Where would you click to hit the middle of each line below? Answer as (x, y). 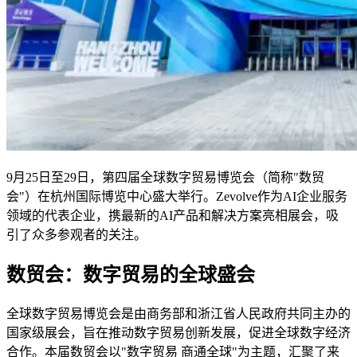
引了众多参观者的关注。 (76, 234)
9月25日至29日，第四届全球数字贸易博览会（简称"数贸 (165, 177)
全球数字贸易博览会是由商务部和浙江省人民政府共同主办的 (178, 313)
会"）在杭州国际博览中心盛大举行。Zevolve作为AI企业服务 (177, 196)
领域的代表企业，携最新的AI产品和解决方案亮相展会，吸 (173, 215)
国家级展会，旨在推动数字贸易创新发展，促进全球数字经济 (178, 332)
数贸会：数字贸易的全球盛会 (131, 275)
